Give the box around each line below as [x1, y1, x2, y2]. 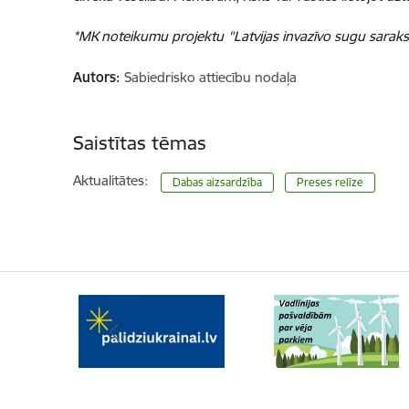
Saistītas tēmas [72, 131, 206, 156]
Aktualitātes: [72, 172, 148, 190]
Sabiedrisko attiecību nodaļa [123, 68, 297, 87]
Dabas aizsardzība [172, 175, 262, 190]
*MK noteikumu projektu [72, 27, 224, 46]
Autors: [72, 68, 120, 87]
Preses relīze [297, 175, 364, 190]
